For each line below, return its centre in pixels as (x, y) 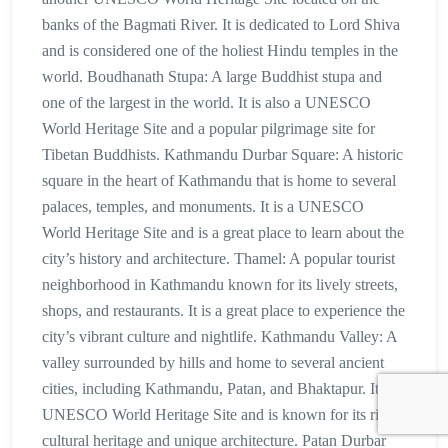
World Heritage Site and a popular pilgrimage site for (208, 128)
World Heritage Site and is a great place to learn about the (223, 232)
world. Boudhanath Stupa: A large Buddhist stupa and (212, 76)
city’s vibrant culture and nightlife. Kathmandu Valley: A (219, 336)
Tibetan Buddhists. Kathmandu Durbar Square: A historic (222, 154)
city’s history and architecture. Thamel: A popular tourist (218, 258)
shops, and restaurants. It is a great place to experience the (223, 310)
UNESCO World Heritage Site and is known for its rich (218, 414)
